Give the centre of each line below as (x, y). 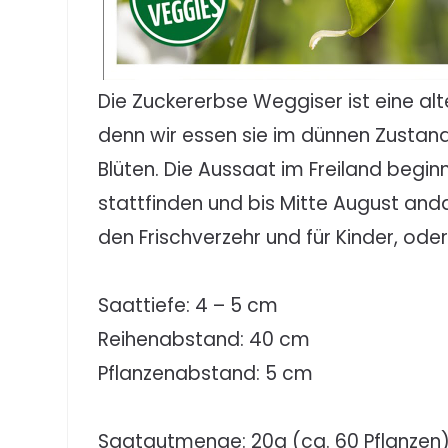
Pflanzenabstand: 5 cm (206, 373)
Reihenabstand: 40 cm (204, 339)
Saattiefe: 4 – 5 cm (188, 305)
